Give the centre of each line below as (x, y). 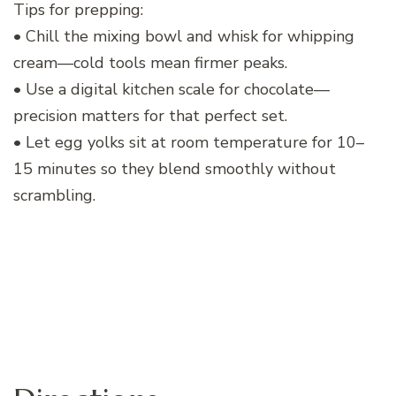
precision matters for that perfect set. (150, 116)
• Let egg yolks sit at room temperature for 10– (189, 143)
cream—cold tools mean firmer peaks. (150, 63)
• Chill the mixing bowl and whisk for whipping (184, 37)
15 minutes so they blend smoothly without (175, 169)
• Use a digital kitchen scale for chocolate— (171, 90)
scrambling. (54, 196)
